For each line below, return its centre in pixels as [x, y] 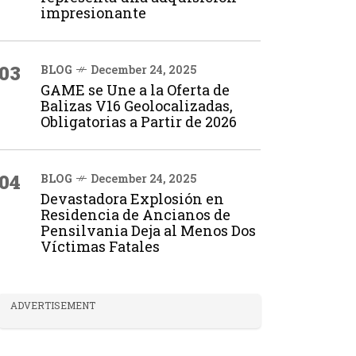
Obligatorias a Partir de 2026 [139, 122]
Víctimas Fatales [100, 246]
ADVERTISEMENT [53, 305]
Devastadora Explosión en [132, 199]
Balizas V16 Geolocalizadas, [137, 106]
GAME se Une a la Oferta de [135, 90]
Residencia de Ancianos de [135, 215]
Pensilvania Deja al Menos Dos [148, 230]
